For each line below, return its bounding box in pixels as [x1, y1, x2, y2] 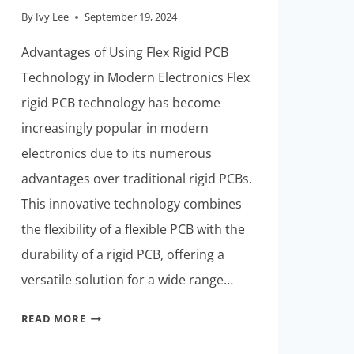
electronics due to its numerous [21, 145, 212, 163]
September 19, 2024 [84, 9, 177, 24]
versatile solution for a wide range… [21, 271, 233, 289]
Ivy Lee [35, 9, 69, 24]
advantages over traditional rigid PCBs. [21, 170, 252, 188]
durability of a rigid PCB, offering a [21, 246, 224, 264]
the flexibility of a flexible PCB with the [21, 220, 245, 239]
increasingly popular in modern [21, 119, 209, 137]
